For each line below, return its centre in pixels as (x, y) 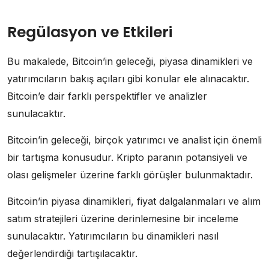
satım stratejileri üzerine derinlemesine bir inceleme (123, 218)
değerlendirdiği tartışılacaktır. (72, 253)
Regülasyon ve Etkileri (90, 32)
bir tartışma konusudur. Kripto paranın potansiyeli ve (127, 157)
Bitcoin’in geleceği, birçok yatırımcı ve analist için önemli (134, 140)
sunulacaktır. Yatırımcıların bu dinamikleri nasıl (113, 236)
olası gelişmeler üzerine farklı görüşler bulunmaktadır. (130, 174)
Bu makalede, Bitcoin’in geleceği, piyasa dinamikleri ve (130, 61)
